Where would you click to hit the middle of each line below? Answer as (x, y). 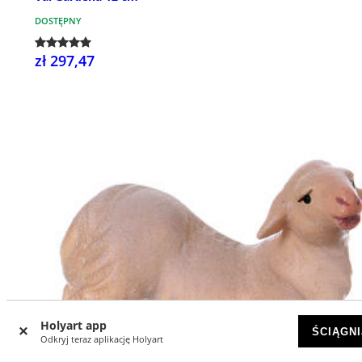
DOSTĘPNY (58, 20)
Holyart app (74, 325)
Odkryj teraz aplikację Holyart (102, 339)
